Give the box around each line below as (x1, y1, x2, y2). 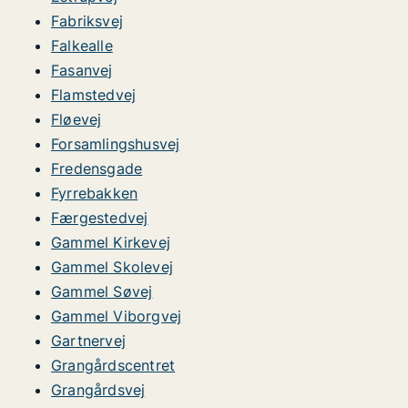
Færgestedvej (51, 209, 148, 227)
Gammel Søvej (51, 282, 153, 301)
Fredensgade (51, 159, 143, 178)
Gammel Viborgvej (51, 307, 182, 325)
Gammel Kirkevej (51, 233, 170, 251)
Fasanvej (51, 61, 113, 79)
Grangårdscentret (51, 356, 176, 374)
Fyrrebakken (51, 184, 138, 202)
